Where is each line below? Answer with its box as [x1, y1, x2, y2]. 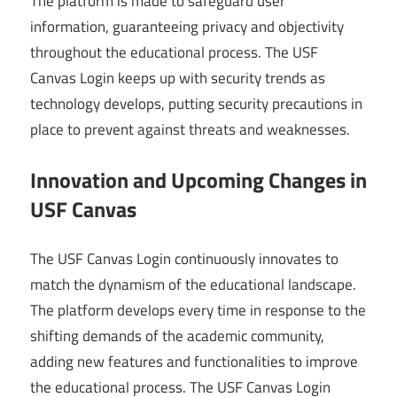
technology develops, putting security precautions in [30, 92, 362, 116]
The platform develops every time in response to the [30, 299, 366, 323]
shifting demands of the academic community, [30, 324, 324, 348]
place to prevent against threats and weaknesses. [30, 118, 350, 142]
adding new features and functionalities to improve [30, 350, 358, 374]
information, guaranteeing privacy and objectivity [30, 15, 344, 39]
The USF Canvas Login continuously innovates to [30, 247, 339, 271]
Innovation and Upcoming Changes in [30, 163, 367, 196]
